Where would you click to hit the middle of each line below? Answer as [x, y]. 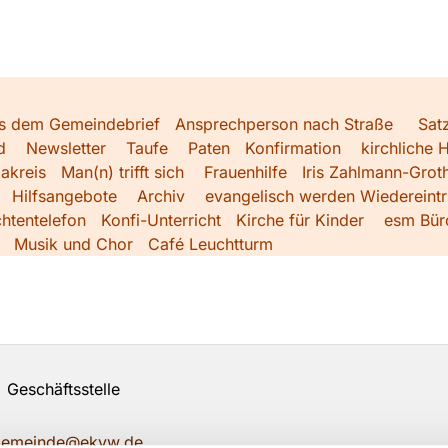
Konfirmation [293, 147]
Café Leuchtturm [213, 243]
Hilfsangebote [64, 195]
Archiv [161, 195]
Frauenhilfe [245, 171]
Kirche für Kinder [300, 219]
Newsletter [66, 147]
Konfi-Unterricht [161, 219]
